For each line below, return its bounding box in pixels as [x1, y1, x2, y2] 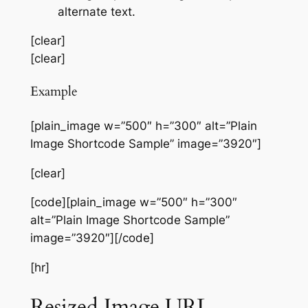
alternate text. [57, 4, 135, 19]
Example [30, 83, 78, 101]
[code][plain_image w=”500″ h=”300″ [30, 195, 237, 210]
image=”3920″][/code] [30, 231, 154, 245]
